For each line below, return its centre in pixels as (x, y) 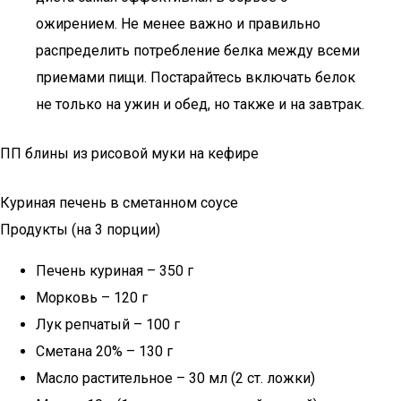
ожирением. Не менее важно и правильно (178, 24)
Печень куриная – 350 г (115, 271)
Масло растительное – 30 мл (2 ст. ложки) (175, 378)
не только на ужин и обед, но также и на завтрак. (200, 104)
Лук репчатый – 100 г (108, 324)
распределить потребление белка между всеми (198, 51)
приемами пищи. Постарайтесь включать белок (196, 77)
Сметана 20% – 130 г (104, 351)
